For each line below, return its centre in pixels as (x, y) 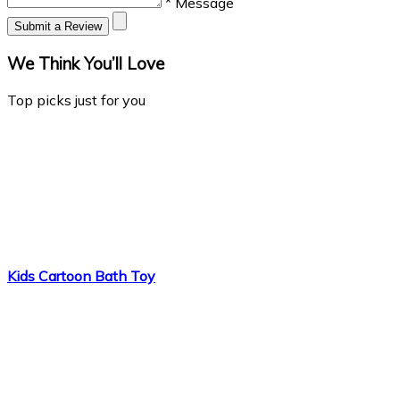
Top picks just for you (76, 100)
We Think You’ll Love (86, 63)
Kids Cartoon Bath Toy (81, 275)
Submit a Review (58, 27)
